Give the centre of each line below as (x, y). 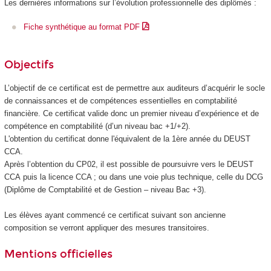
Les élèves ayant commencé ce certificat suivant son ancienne (115, 215)
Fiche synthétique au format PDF (83, 27)
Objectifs (29, 65)
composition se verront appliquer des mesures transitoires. (106, 228)
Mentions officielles (58, 254)
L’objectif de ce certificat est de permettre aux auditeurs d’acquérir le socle (134, 88)
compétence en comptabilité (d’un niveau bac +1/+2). (97, 126)
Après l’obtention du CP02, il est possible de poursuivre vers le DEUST (129, 165)
